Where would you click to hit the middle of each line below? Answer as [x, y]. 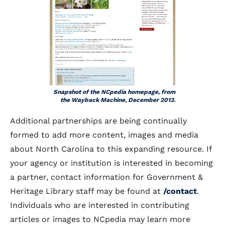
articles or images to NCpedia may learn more [100, 219]
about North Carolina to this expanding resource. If [111, 149]
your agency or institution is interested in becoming [111, 163]
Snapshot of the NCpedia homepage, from [114, 92]
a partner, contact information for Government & [106, 177]
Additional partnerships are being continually [98, 121]
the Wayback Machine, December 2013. [118, 100]
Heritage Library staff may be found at [87, 191]
